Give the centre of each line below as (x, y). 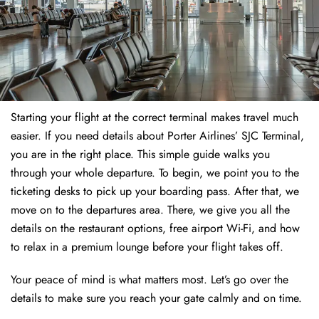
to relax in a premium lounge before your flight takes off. (147, 247)
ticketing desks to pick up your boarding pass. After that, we (155, 192)
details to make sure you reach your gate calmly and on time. (156, 298)
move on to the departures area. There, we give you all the (150, 210)
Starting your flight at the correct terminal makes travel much (155, 117)
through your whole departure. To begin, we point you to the (155, 173)
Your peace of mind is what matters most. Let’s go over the (150, 280)
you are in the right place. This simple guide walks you (140, 155)
